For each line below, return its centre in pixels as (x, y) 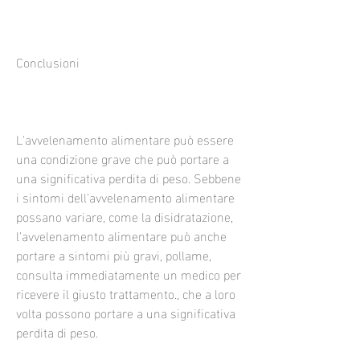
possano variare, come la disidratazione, (125, 215)
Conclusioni (48, 61)
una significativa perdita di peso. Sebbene (129, 177)
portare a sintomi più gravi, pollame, (114, 254)
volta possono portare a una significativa (126, 312)
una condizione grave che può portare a (123, 157)
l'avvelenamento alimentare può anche (121, 235)
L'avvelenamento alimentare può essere (125, 138)
